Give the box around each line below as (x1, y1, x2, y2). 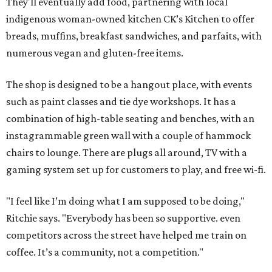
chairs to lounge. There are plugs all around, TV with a (6, 146, 247, 158)
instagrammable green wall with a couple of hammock (6, 129, 251, 141)
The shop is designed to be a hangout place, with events (6, 78, 252, 90)
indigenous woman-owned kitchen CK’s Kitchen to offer (6, 13, 254, 25)
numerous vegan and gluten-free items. (6, 47, 183, 59)
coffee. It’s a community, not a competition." (6, 246, 203, 258)
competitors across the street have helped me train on (6, 229, 246, 241)
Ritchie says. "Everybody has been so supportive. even (6, 212, 240, 224)
